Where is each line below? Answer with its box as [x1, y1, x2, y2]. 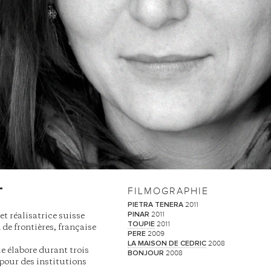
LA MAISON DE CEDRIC [128, 240, 207, 247]
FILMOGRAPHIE [128, 186, 209, 197]
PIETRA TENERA [128, 201, 184, 209]
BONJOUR [128, 250, 165, 257]
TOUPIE [128, 221, 155, 228]
